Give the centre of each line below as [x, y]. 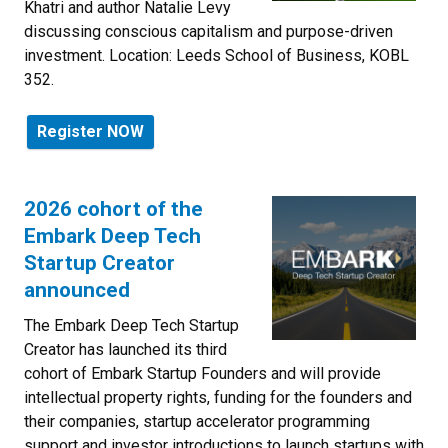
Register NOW [90, 131]
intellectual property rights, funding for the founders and [218, 397]
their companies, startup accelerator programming [197, 421]
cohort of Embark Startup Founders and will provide [202, 373]
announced [77, 289]
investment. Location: [100, 55]
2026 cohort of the [113, 208]
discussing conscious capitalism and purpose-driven [208, 31]
